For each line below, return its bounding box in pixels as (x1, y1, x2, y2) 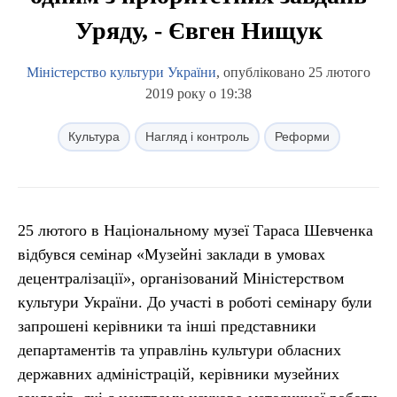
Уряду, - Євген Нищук (74, 17, 323, 44)
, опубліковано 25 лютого (216, 65, 370, 80)
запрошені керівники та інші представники (18, 317, 316, 335)
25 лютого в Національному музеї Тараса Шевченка (18, 222, 373, 239)
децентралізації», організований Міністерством (18, 269, 344, 287)
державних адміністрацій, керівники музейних (18, 365, 339, 383)
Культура (67, 129, 120, 144)
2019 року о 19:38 (145, 86, 252, 101)
